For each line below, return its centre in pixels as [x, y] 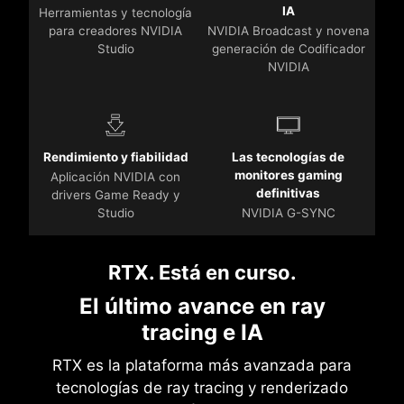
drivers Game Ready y [115, 195]
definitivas [289, 193]
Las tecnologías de [289, 157]
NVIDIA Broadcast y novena [288, 31]
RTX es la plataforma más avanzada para [202, 366]
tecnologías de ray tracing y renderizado [202, 388]
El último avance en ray [202, 307]
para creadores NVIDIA [116, 31]
